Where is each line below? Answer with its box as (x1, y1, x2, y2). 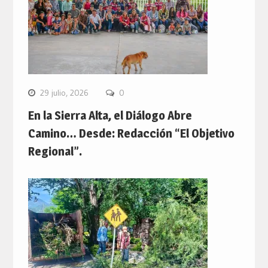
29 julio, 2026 (39, 87, 89, 99)
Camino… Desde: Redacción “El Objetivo (28, 126, 234, 141)
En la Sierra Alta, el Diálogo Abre (28, 108, 192, 123)
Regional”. (28, 144, 82, 159)
